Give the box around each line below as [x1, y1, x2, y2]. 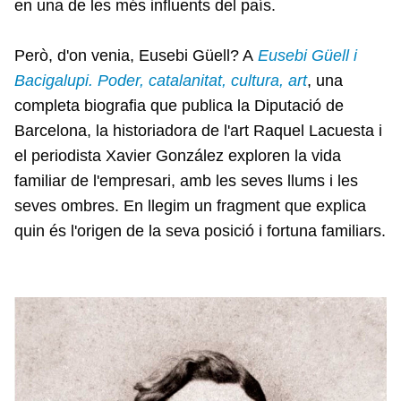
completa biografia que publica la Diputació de [14, 97, 344, 115]
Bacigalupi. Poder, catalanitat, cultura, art [14, 72, 307, 90]
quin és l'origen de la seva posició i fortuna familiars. [14, 222, 386, 240]
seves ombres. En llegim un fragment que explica [14, 197, 366, 215]
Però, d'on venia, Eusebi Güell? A [14, 47, 258, 64]
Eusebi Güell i [258, 47, 357, 64]
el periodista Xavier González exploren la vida [14, 147, 341, 165]
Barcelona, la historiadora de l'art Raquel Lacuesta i [14, 122, 382, 140]
